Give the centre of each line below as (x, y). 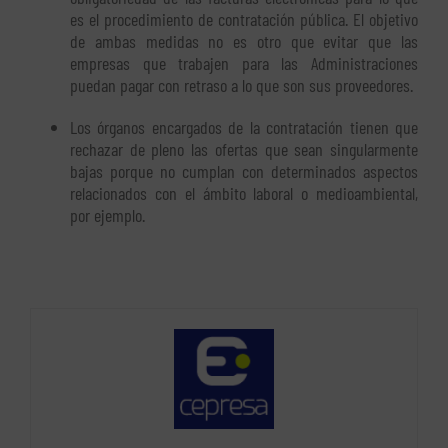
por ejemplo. (107, 215)
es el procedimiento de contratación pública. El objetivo (244, 19)
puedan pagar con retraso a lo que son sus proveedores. (241, 85)
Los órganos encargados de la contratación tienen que (244, 127)
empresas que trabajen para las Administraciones (244, 63)
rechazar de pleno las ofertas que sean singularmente (244, 149)
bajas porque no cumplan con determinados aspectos (244, 171)
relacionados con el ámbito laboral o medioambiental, (244, 193)
